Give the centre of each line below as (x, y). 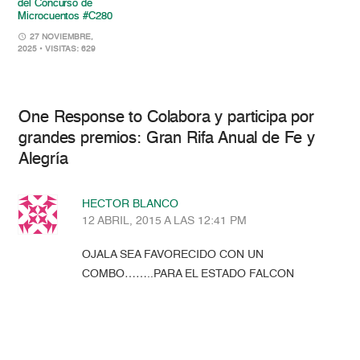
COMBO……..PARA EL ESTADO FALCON (188, 274)
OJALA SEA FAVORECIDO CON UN (173, 255)
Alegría (44, 160)
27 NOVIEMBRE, (61, 37)
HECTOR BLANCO (131, 205)
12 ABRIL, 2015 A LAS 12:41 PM (165, 221)
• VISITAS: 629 (68, 49)
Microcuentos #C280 (65, 17)
